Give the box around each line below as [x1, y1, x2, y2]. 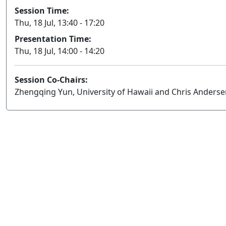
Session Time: [15, 5, 69, 16]
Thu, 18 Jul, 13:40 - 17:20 [15, 17, 104, 28]
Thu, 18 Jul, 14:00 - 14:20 [15, 45, 104, 56]
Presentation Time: [15, 33, 91, 44]
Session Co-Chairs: [15, 74, 88, 85]
